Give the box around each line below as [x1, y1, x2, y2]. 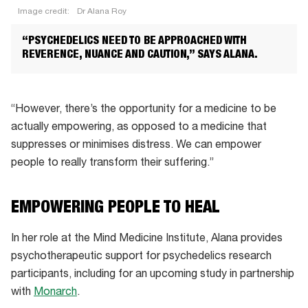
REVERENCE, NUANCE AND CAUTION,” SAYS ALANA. [22, 49, 258, 61]
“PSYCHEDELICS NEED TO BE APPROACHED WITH [22, 36, 247, 47]
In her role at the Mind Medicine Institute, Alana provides [11, 233, 283, 245]
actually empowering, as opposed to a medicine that [11, 122, 267, 133]
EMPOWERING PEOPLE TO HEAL [11, 200, 220, 217]
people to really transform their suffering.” [11, 157, 214, 169]
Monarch [34, 287, 77, 298]
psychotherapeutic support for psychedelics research [11, 251, 272, 263]
